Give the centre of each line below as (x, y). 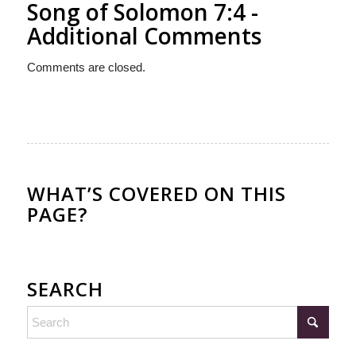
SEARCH (65, 288)
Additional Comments (144, 36)
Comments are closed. (86, 67)
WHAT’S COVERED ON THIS (156, 193)
